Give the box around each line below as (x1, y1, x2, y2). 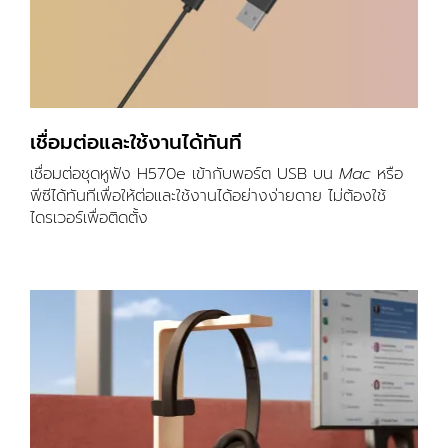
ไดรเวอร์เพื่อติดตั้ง (30, 206, 148, 231)
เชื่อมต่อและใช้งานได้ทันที (30, 127, 242, 158)
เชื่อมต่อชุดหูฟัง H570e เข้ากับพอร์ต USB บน (30, 162, 339, 187)
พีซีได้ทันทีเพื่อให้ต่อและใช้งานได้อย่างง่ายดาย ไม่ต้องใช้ (30, 184, 386, 209)
